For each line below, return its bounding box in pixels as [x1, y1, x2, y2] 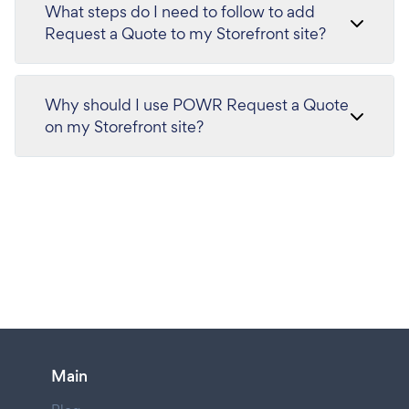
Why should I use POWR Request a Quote [45, 94, 349, 115]
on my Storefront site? [45, 116, 204, 137]
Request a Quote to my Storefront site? [45, 23, 326, 44]
